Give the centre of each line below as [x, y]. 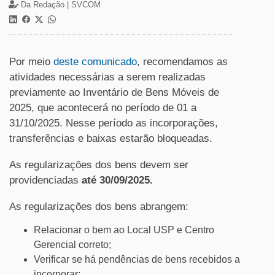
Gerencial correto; [72, 245]
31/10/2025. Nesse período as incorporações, [114, 123]
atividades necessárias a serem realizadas [107, 77]
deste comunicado [95, 62]
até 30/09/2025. [117, 180]
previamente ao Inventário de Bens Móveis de [114, 92]
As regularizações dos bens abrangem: [99, 207]
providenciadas [45, 180]
